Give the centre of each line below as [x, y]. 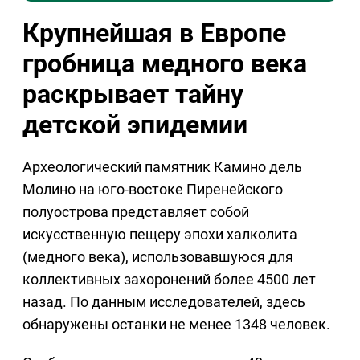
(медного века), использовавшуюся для [158, 257]
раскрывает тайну [133, 94]
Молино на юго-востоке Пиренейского [153, 190]
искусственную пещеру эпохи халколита [160, 235]
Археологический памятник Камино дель [162, 167]
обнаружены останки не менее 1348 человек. [176, 325]
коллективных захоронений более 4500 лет [169, 280]
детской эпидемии [135, 125]
